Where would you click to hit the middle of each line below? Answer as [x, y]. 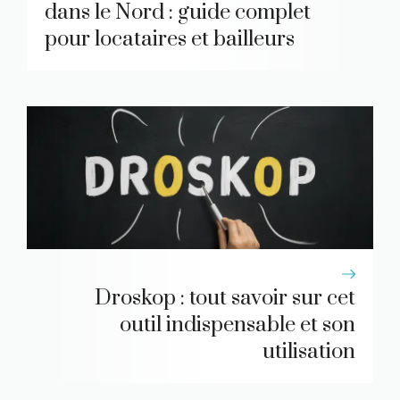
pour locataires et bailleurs [170, 40]
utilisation [309, 352]
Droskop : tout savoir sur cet [225, 299]
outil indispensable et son [237, 325]
